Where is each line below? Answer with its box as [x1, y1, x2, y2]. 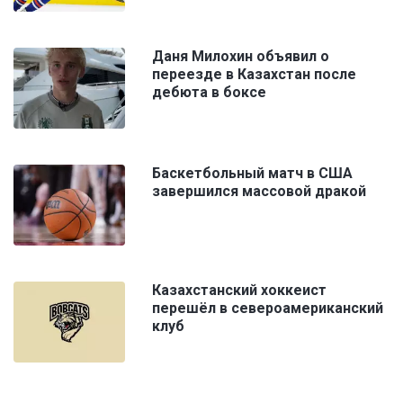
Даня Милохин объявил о [152, 47, 329, 65]
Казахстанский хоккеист [152, 281, 327, 299]
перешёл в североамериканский [152, 299, 383, 317]
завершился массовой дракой [152, 182, 366, 200]
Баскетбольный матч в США [152, 164, 353, 182]
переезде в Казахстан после [152, 65, 356, 83]
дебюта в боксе [152, 83, 266, 101]
